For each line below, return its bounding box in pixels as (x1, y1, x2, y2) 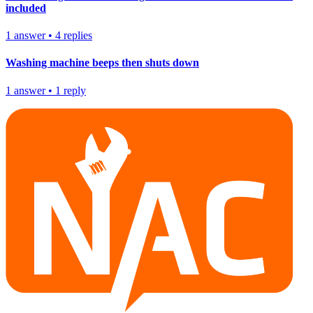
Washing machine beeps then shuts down (6, 57, 199, 69)
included (6, 1, 46, 14)
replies (64, 29, 92, 41)
